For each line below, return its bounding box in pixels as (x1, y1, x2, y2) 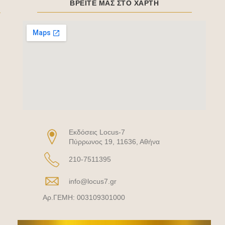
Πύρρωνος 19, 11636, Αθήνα (69, 138, 160, 146)
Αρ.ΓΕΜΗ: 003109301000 (43, 193, 126, 202)
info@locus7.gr (69, 177, 117, 186)
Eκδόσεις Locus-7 (69, 128, 128, 137)
